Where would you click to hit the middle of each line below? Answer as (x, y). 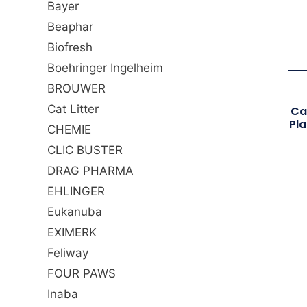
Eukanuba (75, 212)
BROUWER (76, 89)
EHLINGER (76, 192)
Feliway (68, 253)
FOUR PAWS (82, 274)
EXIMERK (72, 233)
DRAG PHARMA (90, 171)
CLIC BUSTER (85, 150)
